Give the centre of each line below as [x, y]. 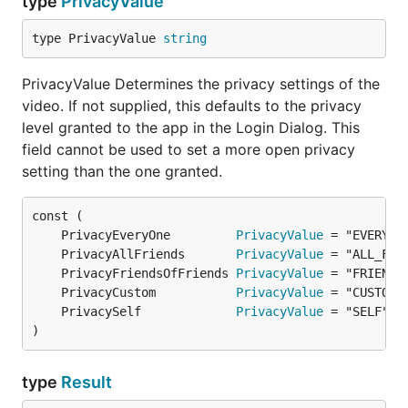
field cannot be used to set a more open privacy [189, 149]
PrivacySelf [148, 311]
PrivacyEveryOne [148, 235]
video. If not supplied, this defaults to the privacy [192, 106]
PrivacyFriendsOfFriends [148, 273]
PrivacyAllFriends [148, 254]
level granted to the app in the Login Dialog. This [191, 127]
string [185, 38]
